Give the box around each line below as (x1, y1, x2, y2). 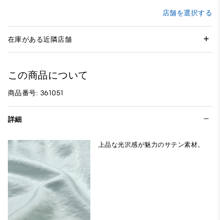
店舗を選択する (162, 9, 212, 18)
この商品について (8, 69, 88, 82)
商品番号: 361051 (8, 89, 64, 98)
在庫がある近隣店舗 (8, 35, 72, 44)
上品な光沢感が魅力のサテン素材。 (98, 141, 204, 149)
